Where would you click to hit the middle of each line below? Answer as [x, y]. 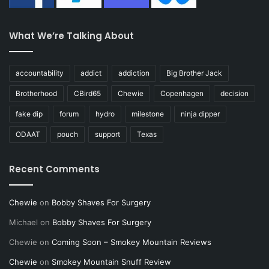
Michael [23, 222]
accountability [40, 73]
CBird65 [87, 94]
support [107, 134]
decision [234, 94]
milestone [148, 114]
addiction [134, 73]
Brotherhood [36, 94]
